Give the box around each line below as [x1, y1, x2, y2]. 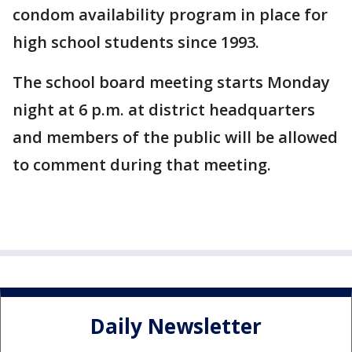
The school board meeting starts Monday [13, 71, 330, 93]
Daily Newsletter [90, 312, 262, 341]
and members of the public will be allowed [13, 126, 338, 148]
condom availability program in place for [13, 4, 328, 25]
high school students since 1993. [13, 31, 259, 53]
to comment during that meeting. [13, 154, 271, 175]
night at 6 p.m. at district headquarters [13, 99, 315, 120]
